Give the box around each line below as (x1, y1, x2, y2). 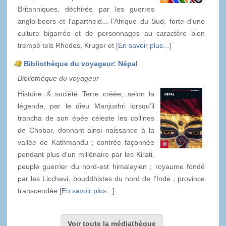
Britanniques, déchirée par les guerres (18, 5, 154, 13)
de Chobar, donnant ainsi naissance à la (18, 126, 154, 134)
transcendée (18, 186, 60, 195)
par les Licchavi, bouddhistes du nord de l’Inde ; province (18, 174, 205, 183)
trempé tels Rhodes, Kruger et (18, 41, 116, 49)
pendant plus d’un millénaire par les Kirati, (18, 150, 154, 158)
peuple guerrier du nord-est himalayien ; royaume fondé (18, 162, 205, 171)
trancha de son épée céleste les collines (18, 114, 154, 122)
